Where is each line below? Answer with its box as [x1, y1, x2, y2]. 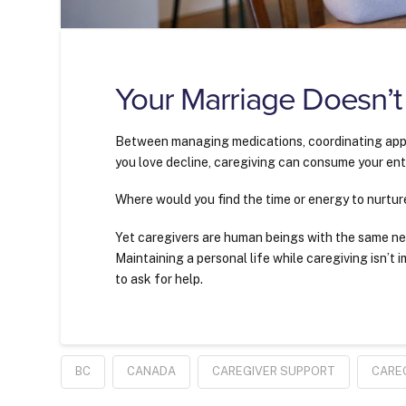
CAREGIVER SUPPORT [212, 364, 336, 379]
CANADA [127, 364, 177, 379]
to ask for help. [115, 271, 204, 286]
